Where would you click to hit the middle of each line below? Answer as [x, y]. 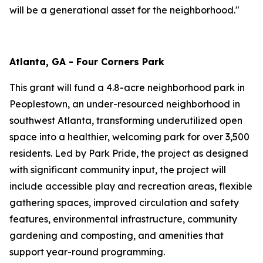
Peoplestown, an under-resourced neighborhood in [125, 104]
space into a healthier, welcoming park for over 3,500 [129, 137]
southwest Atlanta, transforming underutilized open [126, 120]
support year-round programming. [88, 252]
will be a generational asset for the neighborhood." [124, 10]
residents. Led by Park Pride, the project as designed [129, 153]
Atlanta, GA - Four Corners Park [87, 62]
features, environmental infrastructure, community [123, 219]
